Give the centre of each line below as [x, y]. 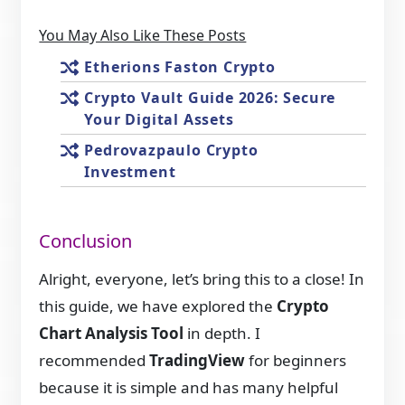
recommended [94, 360]
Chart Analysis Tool [112, 333]
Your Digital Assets [159, 120]
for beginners [296, 360]
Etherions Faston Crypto [180, 67]
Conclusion [86, 241]
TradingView [198, 360]
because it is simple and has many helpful [189, 387]
